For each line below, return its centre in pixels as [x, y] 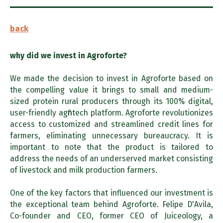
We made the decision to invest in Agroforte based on [111, 78]
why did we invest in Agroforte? [68, 55]
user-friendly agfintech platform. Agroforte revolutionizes [111, 112]
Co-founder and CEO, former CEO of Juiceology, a [111, 216]
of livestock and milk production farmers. [84, 170]
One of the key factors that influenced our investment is [111, 193]
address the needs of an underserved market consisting [111, 158]
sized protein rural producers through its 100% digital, [111, 101]
